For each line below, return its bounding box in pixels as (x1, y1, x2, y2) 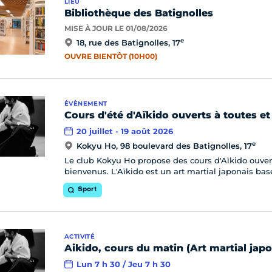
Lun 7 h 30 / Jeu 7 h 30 (76, 259, 171, 269)
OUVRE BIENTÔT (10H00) (64, 52, 157, 61)
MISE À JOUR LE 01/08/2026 (64, 24, 168, 33)
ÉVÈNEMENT (64, 100, 107, 107)
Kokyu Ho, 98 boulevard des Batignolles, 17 (76, 141, 252, 151)
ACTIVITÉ (64, 233, 95, 240)
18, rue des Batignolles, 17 (76, 38, 180, 47)
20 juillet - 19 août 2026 (76, 126, 173, 136)
